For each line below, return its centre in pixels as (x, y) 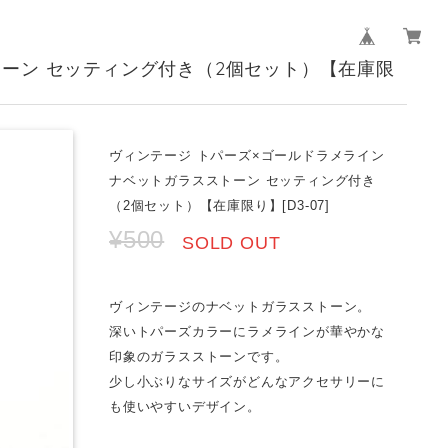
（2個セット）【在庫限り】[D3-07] (220, 206)
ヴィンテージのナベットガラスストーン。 (240, 307)
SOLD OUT (231, 243)
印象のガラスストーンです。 (199, 357)
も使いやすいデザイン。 (185, 407)
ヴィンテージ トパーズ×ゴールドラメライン (247, 156)
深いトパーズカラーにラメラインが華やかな (247, 332)
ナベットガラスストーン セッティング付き (243, 181)
